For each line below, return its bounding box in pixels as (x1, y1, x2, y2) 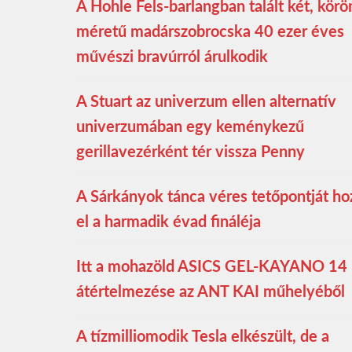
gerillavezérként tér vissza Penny (76, 145, 305, 161)
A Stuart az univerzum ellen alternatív (76, 94, 336, 111)
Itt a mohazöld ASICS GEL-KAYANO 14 (76, 259, 347, 276)
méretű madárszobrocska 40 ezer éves (76, 24, 344, 41)
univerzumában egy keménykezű (76, 119, 304, 136)
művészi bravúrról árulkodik (76, 49, 268, 66)
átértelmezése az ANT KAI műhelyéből (76, 284, 345, 301)
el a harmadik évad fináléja (76, 214, 261, 231)
